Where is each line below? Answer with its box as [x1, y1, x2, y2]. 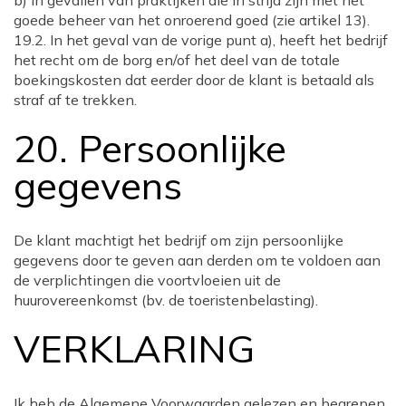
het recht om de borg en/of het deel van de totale [14, 51, 340, 70]
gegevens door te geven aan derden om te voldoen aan [14, 251, 381, 270]
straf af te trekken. [14, 91, 137, 110]
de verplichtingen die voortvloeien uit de [14, 271, 281, 290]
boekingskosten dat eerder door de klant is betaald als [14, 71, 374, 90]
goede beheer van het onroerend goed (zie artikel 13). [14, 11, 370, 30]
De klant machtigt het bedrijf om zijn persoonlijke [14, 231, 343, 250]
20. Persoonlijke [14, 124, 286, 172]
